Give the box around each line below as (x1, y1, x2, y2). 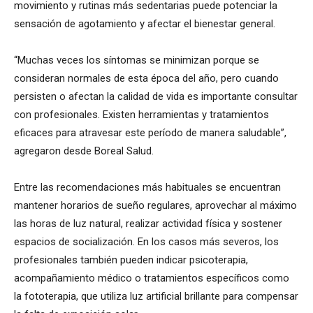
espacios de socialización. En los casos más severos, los (14, 235, 279, 249)
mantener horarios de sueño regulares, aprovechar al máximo (14, 199, 297, 212)
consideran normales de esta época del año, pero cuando (14, 72, 279, 85)
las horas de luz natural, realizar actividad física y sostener (14, 217, 282, 231)
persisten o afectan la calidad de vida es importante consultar (14, 90, 298, 103)
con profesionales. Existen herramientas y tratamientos (14, 108, 269, 122)
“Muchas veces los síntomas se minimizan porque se (14, 54, 259, 67)
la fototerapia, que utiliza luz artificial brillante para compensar (14, 290, 298, 303)
